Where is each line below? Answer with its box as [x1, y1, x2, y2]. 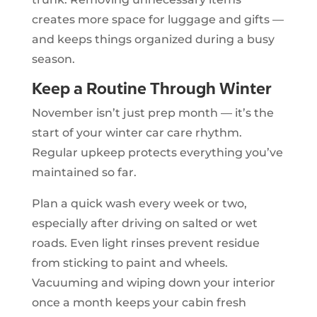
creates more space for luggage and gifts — [31, 12, 284, 26]
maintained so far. [31, 165, 137, 179]
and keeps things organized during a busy [31, 32, 275, 46]
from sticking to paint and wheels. [31, 255, 228, 270]
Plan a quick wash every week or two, [31, 196, 247, 210]
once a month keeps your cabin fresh [31, 295, 246, 309]
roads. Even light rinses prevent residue [31, 236, 260, 250]
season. [31, 52, 75, 66]
